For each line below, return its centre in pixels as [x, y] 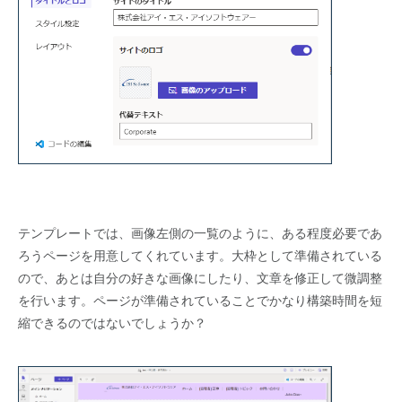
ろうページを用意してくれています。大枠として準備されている [200, 255]
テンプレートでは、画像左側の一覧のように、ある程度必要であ [200, 233]
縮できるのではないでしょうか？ [112, 323]
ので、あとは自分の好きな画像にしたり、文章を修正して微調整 [200, 278]
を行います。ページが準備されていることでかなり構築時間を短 [200, 300]
